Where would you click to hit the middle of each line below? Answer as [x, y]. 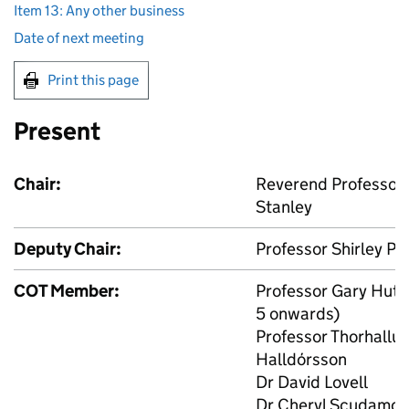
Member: [84, 290]
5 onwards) [298, 313]
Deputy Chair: [68, 248]
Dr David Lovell [312, 382]
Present [57, 131]
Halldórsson [301, 359]
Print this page [93, 79]
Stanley [284, 206]
